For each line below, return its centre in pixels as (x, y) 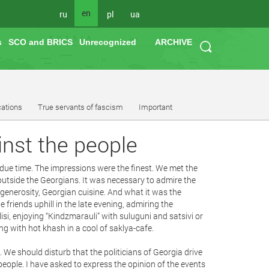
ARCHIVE (174, 42)
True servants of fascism (80, 107)
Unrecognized (108, 42)
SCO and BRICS (41, 42)
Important (156, 107)
